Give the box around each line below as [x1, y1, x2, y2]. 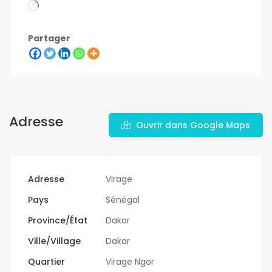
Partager [28, 32, 70, 45]
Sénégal [106, 194, 140, 206]
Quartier [28, 256, 65, 268]
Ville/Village [28, 235, 81, 248]
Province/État [28, 214, 87, 227]
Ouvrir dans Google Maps [136, 119, 250, 132]
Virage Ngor [106, 256, 154, 268]
